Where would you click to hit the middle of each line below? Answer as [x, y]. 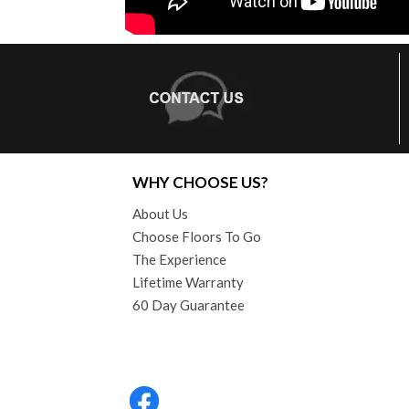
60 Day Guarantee [189, 304]
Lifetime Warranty [188, 282]
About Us [160, 213]
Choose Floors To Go [197, 236]
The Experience [179, 259]
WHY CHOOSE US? [200, 182]
